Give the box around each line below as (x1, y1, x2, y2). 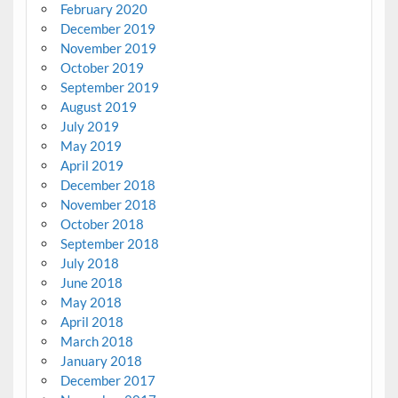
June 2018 (60, 275, 123, 291)
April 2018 (60, 314, 123, 330)
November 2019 (60, 40, 156, 57)
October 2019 (60, 60, 144, 76)
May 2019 (60, 138, 122, 155)
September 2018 (60, 235, 159, 252)
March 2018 (60, 333, 133, 350)
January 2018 (60, 353, 142, 370)
